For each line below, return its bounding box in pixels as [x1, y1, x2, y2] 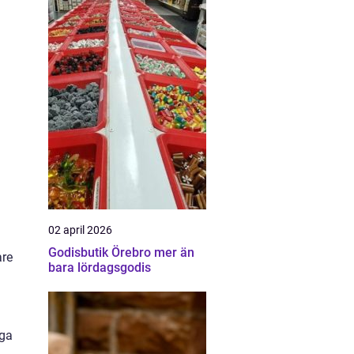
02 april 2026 [48, 224, 112, 236]
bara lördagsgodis [48, 260, 151, 275]
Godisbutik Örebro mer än [48, 245, 154, 260]
